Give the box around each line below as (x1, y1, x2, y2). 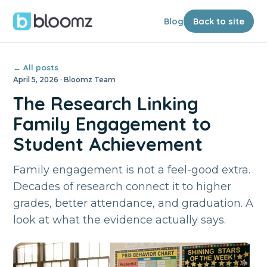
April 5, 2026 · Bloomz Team (13, 76, 116, 84)
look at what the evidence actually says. (13, 213, 226, 226)
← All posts (13, 63, 59, 72)
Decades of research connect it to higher (13, 180, 232, 193)
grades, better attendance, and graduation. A (13, 197, 254, 209)
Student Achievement (13, 133, 203, 156)
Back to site (193, 15, 244, 27)
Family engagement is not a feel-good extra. (13, 163, 251, 176)
